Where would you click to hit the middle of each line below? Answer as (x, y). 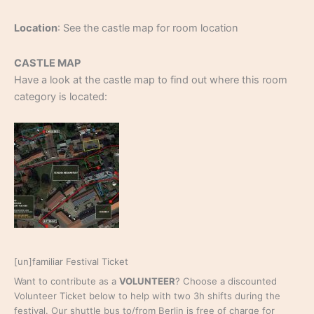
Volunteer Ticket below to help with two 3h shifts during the (147, 295)
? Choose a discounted (226, 281)
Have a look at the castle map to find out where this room (151, 80)
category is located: (61, 96)
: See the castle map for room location (148, 28)
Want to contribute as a (67, 281)
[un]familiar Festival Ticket (71, 262)
